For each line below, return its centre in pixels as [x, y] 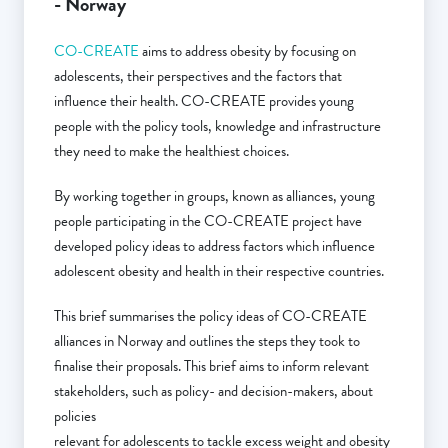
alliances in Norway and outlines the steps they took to [207, 341]
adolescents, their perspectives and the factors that [198, 76]
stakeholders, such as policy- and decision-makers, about [213, 391]
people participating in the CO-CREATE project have [208, 221]
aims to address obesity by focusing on [247, 51]
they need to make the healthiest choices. [173, 151]
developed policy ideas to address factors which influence [214, 246]
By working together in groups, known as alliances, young [214, 196]
